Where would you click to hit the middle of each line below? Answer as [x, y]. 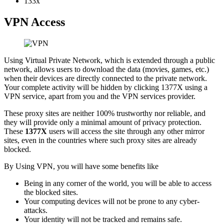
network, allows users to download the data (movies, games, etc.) [106, 69]
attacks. [36, 210]
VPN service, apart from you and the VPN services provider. [100, 96]
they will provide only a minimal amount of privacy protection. [103, 122]
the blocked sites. [51, 192]
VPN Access [34, 22]
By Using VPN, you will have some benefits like [81, 166]
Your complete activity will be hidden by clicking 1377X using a [106, 87]
